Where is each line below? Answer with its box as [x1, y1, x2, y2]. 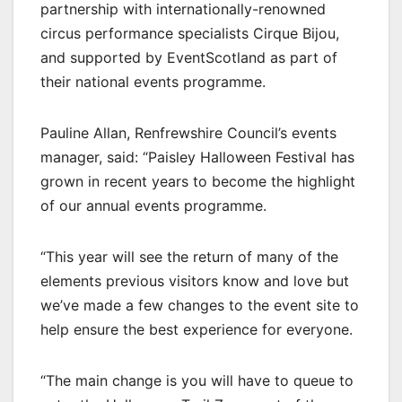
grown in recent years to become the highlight [40, 172, 355, 191]
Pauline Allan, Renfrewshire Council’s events [40, 124, 336, 143]
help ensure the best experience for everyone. [40, 320, 353, 339]
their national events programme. [40, 73, 266, 92]
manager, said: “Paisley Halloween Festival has [40, 148, 354, 167]
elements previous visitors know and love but [40, 272, 349, 291]
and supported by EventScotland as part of [40, 48, 337, 67]
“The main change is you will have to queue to [40, 371, 354, 390]
